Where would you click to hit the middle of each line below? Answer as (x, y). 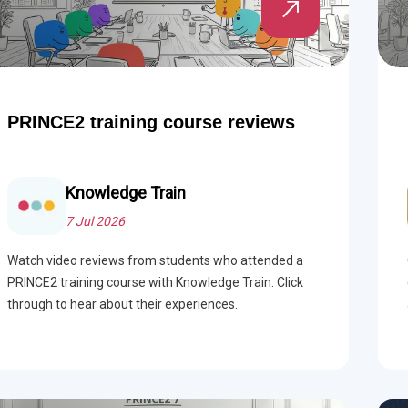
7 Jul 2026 (95, 221)
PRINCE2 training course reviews (151, 122)
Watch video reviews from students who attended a (155, 260)
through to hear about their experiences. (122, 304)
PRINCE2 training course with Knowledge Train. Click (155, 282)
